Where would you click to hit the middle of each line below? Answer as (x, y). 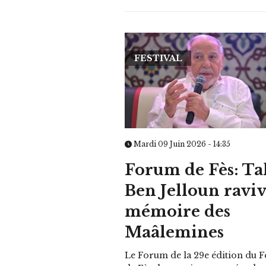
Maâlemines (175, 233)
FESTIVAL (159, 58)
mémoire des (178, 212)
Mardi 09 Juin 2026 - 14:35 (181, 144)
